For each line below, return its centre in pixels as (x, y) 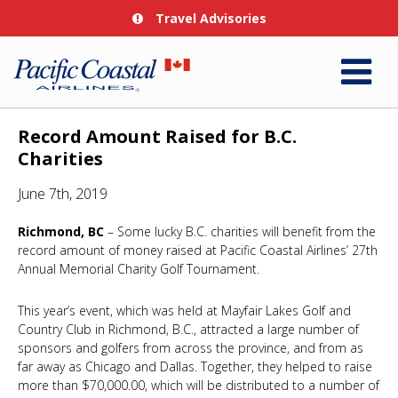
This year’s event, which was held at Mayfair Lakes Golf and (184, 310)
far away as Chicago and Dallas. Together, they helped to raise (195, 366)
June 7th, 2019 (63, 194)
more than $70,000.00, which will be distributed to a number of (199, 385)
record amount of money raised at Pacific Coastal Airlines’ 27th (198, 250)
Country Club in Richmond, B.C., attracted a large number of (188, 329)
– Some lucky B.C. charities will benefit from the (240, 231)
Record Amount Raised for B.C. (157, 136)
